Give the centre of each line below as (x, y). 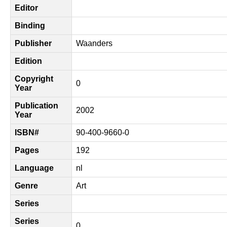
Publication (36, 106)
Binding (30, 26)
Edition (28, 61)
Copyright (34, 79)
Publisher (33, 43)
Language (34, 168)
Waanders (94, 43)
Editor (26, 8)
